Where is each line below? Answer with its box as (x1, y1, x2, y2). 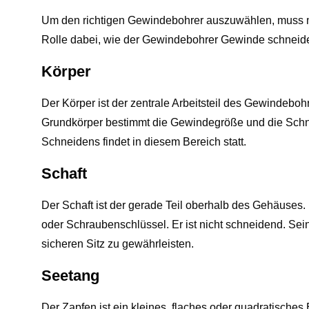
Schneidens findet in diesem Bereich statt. (41, 136, 246, 148)
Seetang (41, 267, 99, 284)
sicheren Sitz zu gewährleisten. (41, 238, 194, 250)
